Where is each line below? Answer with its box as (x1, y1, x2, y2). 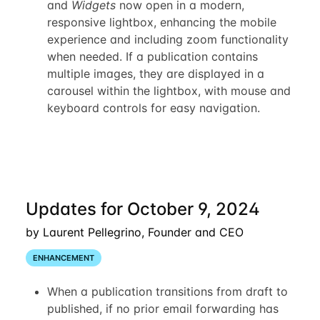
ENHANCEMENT (32, 252, 94, 263)
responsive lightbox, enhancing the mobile (46, 14, 276, 29)
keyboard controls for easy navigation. (46, 100, 260, 115)
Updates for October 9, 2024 (25, 198, 260, 219)
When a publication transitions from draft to (46, 284, 288, 299)
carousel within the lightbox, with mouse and (46, 83, 291, 98)
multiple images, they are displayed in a (46, 66, 264, 81)
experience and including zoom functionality (46, 31, 289, 46)
